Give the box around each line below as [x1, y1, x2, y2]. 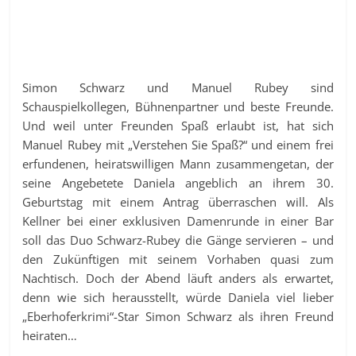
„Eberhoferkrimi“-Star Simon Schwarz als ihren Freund [22, 308, 334, 324]
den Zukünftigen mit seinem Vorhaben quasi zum [22, 250, 334, 267]
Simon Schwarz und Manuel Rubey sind [22, 79, 334, 95]
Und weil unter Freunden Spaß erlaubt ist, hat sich [22, 117, 334, 133]
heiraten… [22, 327, 78, 343]
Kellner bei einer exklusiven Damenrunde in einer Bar [22, 212, 334, 229]
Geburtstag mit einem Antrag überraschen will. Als [22, 193, 334, 210]
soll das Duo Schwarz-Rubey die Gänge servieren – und [22, 231, 334, 248]
